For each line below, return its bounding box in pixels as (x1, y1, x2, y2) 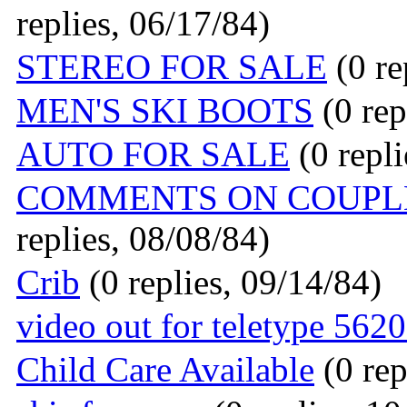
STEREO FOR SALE (16, 47, 327, 87)
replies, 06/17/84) (16, 4, 270, 44)
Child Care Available (16, 350, 314, 390)
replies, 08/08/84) (16, 219, 270, 259)
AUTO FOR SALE (16, 134, 290, 174)
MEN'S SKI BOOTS (16, 91, 313, 131)
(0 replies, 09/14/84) (80, 263, 382, 303)
